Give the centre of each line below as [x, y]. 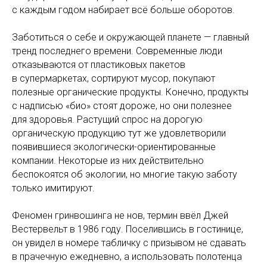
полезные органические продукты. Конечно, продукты [130, 92]
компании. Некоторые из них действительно [108, 161]
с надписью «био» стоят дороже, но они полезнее [122, 106]
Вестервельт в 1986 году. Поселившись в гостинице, [128, 229]
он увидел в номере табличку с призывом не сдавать [129, 243]
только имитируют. [53, 188]
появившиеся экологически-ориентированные [114, 147]
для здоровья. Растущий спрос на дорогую [107, 119]
